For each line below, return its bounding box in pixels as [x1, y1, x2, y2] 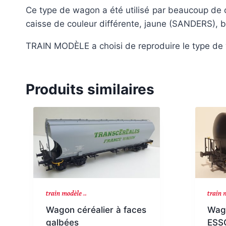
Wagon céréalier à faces [45, 204, 146, 215]
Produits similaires [26, 80, 154, 98]
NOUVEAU [37, 181, 73, 190]
